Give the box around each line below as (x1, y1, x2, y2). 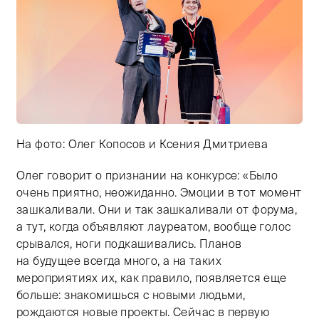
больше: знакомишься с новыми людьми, (16, 288, 246, 301)
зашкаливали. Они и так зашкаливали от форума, (16, 203, 297, 216)
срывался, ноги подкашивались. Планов (16, 237, 242, 250)
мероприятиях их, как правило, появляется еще (16, 271, 287, 284)
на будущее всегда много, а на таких (16, 254, 221, 267)
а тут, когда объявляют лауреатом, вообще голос (16, 220, 291, 233)
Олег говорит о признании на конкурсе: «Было (16, 169, 278, 182)
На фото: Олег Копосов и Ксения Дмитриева (16, 137, 268, 150)
